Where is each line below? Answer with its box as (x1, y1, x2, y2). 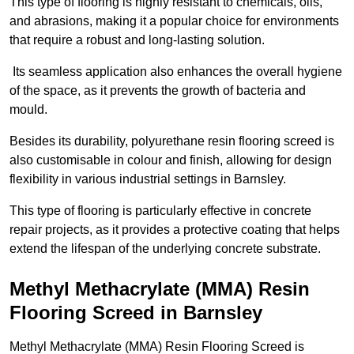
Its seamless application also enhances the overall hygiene (9, 65, 342, 79)
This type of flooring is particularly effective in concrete (9, 204, 311, 218)
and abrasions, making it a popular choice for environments (9, 14, 339, 28)
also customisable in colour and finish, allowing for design (9, 153, 332, 168)
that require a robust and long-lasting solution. (9, 33, 265, 47)
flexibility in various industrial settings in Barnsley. (9, 172, 289, 186)
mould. (9, 103, 51, 117)
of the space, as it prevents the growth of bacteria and (9, 84, 306, 98)
